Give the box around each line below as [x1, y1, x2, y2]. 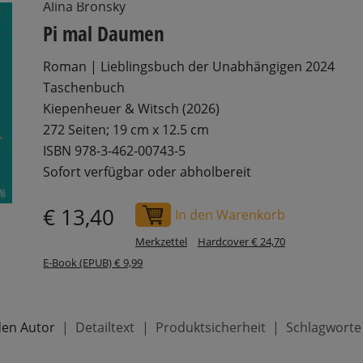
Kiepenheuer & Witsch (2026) [43, 100, 220, 118]
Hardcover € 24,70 [197, 233, 285, 249]
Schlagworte [285, 318, 361, 337]
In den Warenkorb [174, 205, 285, 224]
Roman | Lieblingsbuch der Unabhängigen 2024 [43, 58, 335, 76]
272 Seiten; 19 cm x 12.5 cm [43, 121, 210, 139]
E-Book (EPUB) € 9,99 [43, 254, 143, 270]
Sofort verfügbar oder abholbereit [43, 163, 252, 181]
